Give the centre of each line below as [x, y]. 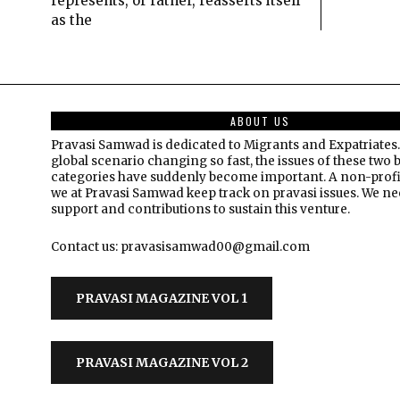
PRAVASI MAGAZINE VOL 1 [162, 298]
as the [71, 20]
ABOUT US [260, 121]
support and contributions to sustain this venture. [200, 209]
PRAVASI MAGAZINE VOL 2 [162, 362]
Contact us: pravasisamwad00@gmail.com [180, 246]
